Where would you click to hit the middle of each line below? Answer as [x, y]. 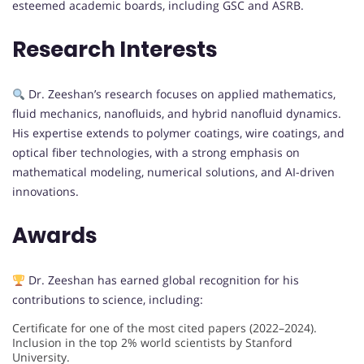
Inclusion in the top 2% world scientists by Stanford [152, 343]
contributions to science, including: [108, 300]
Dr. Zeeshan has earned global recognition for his [162, 280]
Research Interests [115, 50]
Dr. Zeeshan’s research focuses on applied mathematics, [180, 94]
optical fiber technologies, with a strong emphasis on [156, 153]
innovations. [45, 192]
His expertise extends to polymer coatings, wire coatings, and [178, 133]
